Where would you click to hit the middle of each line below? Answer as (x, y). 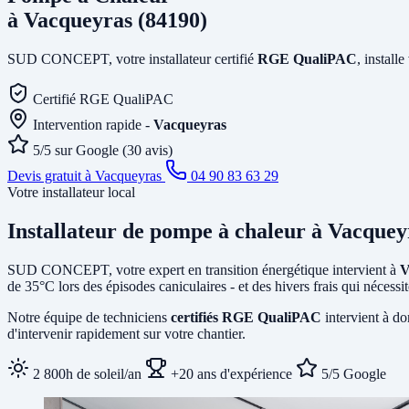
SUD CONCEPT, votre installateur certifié (132, 58)
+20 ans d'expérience (230, 373)
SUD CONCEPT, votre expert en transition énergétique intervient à (204, 269)
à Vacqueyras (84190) (107, 20)
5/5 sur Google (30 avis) (103, 150)
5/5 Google (352, 373)
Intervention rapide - (93, 124)
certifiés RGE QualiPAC (246, 317)
